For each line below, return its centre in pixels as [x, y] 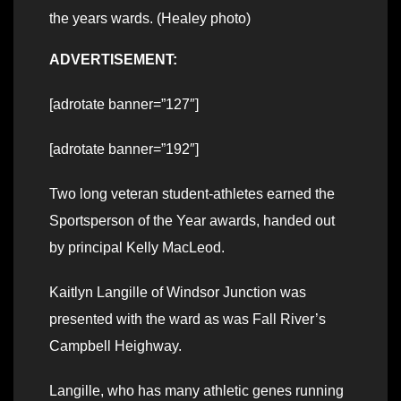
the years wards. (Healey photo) [150, 19]
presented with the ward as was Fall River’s [188, 320]
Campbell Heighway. [115, 346]
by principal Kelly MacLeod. [137, 248]
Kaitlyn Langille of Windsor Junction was [178, 293]
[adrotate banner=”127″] [124, 105]
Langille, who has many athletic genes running [196, 391]
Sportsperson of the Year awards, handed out [192, 221]
